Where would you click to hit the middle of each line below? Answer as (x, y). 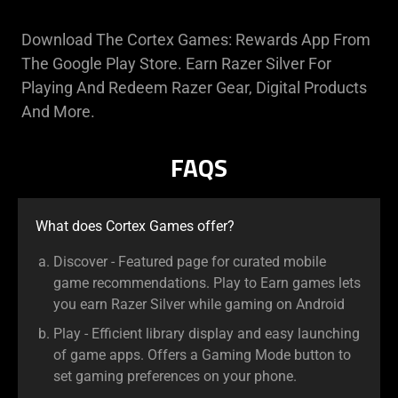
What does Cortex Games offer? (135, 226)
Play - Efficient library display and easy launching (207, 334)
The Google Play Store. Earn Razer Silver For (176, 63)
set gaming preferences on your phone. (175, 377)
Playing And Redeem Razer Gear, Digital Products (194, 87)
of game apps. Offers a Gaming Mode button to (202, 355)
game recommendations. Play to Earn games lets (207, 283)
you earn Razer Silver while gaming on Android (199, 304)
